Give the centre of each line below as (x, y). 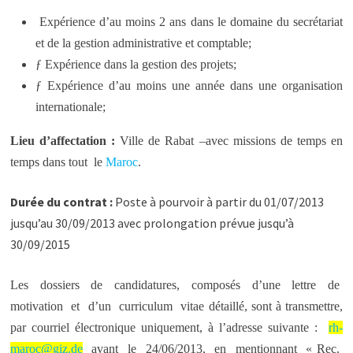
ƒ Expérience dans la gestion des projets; (136, 64)
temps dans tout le (58, 162)
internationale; (72, 107)
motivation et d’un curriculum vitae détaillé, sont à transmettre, (176, 306)
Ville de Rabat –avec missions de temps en (229, 141)
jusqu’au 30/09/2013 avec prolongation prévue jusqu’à (152, 223)
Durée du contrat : (61, 202)
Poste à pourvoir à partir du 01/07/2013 (218, 202)
